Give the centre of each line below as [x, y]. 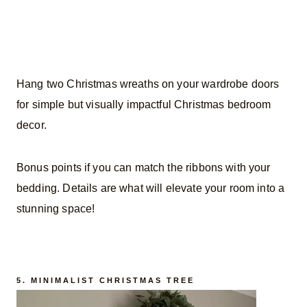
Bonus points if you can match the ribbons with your [144, 167]
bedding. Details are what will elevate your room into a [151, 188]
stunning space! [56, 208]
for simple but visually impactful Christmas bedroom [144, 104]
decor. [32, 125]
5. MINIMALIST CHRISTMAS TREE [106, 281]
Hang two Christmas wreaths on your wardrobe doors [148, 84]
